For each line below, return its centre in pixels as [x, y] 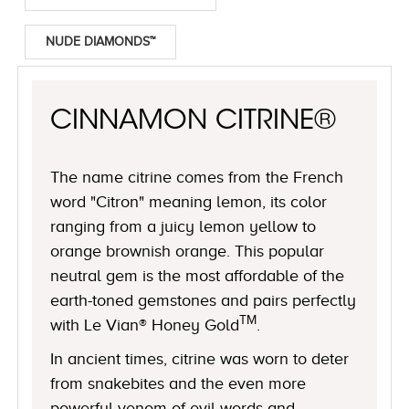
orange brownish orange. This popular [188, 251]
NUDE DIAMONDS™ [101, 41]
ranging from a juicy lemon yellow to [184, 226]
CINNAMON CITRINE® [194, 122]
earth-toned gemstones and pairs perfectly [204, 300]
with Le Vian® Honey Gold [145, 325]
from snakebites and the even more [178, 383]
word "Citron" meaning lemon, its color [189, 201]
